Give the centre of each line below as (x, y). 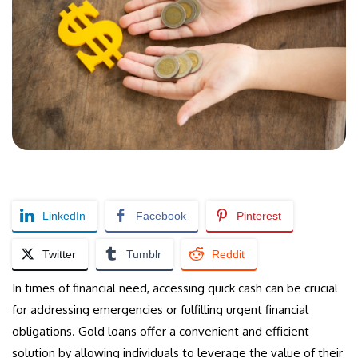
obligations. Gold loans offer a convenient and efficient (161, 332)
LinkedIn (64, 216)
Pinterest (259, 216)
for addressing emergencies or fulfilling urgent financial (160, 310)
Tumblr (144, 255)
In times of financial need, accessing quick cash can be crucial (175, 288)
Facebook (161, 216)
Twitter (59, 255)
